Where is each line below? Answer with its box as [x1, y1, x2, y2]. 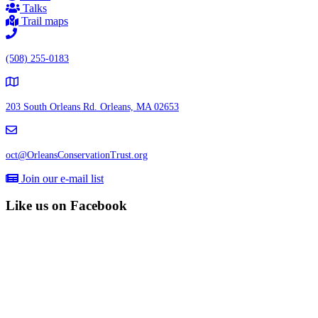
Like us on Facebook [6, 198, 127, 214]
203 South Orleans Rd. [6, 101, 100, 112]
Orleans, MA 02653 [100, 101, 179, 112]
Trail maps [21, 14, 68, 27]
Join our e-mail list [21, 172, 104, 185]
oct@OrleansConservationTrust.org [6, 149, 148, 160]
